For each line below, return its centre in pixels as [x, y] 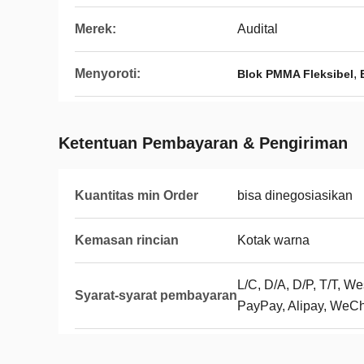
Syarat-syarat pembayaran [156, 295]
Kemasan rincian [127, 240]
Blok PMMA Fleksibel [295, 74]
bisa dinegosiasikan [295, 195]
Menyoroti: [108, 74]
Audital [258, 29]
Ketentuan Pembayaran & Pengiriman [203, 143]
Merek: [95, 29]
